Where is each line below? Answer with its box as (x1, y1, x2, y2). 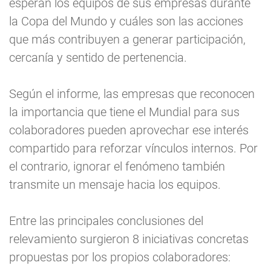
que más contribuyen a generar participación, (9, 32, 246, 47)
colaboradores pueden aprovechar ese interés (9, 123, 249, 138)
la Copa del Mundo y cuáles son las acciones (9, 14, 243, 29)
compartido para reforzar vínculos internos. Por (9, 141, 258, 156)
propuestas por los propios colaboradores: (9, 250, 230, 265)
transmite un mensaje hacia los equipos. (9, 177, 221, 192)
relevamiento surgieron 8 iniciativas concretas (9, 232, 249, 247)
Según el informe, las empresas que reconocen (9, 87, 255, 102)
